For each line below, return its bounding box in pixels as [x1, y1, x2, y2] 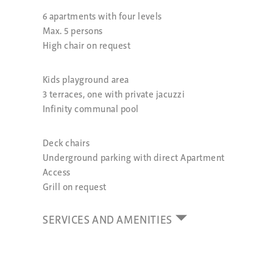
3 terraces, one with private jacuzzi [43, 90, 185, 100]
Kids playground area [43, 75, 129, 85]
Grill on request [43, 182, 107, 193]
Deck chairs [43, 138, 90, 149]
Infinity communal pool [43, 104, 139, 115]
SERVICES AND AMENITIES [43, 214, 172, 227]
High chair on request [43, 41, 131, 51]
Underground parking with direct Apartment [43, 153, 225, 163]
